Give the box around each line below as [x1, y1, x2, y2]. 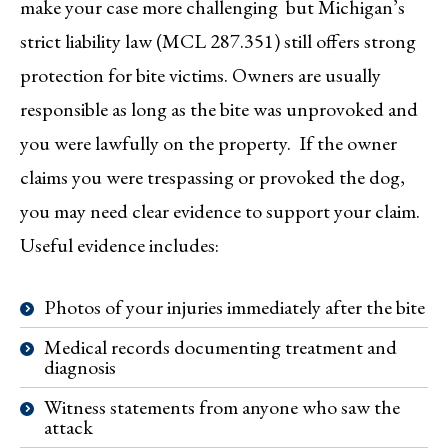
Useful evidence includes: [20, 231, 219, 258]
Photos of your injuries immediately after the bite [44, 293, 425, 320]
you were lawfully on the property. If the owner [20, 129, 397, 156]
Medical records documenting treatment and [44, 333, 397, 360]
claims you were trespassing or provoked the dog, [20, 163, 405, 190]
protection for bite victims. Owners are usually [20, 61, 381, 88]
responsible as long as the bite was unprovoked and [20, 95, 418, 122]
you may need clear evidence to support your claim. [20, 197, 420, 224]
